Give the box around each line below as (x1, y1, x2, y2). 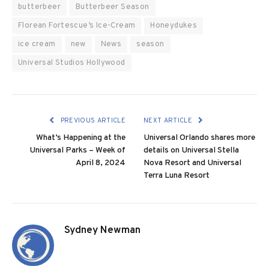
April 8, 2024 (76, 157, 125, 168)
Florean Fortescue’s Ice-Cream (18, 20, 136, 31)
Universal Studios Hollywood (18, 58, 125, 68)
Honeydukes (150, 20, 198, 31)
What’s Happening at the (36, 132, 125, 143)
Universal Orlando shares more (144, 132, 255, 143)
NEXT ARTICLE (144, 116, 195, 125)
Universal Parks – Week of (29, 145, 125, 156)
